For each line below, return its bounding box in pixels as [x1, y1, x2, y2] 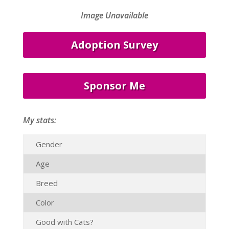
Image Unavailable [80, 10, 148, 21]
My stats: [22, 114, 56, 126]
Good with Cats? [35, 217, 94, 227]
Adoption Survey [71, 38, 158, 52]
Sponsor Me [83, 79, 145, 93]
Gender [35, 139, 62, 149]
